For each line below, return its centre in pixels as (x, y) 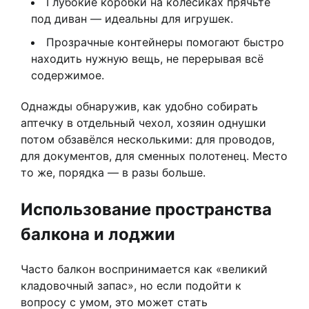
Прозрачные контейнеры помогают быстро (165, 42)
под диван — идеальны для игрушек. (132, 19)
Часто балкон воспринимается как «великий (144, 269)
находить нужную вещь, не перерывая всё (147, 59)
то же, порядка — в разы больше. (113, 173)
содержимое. (68, 76)
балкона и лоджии (98, 235)
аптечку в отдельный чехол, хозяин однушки (143, 123)
